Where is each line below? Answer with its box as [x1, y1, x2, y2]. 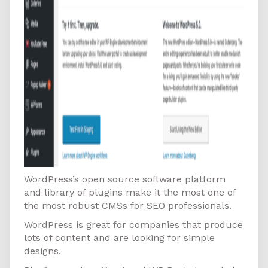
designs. [24, 245, 61, 257]
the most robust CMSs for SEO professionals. [24, 200, 232, 212]
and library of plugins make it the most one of [24, 187, 236, 199]
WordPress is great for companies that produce [24, 219, 243, 231]
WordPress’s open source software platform [24, 173, 226, 185]
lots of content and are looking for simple [24, 232, 215, 244]
